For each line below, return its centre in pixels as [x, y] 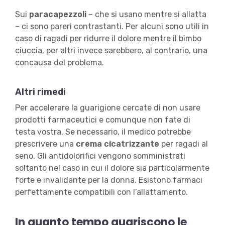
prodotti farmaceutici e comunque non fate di [102, 120]
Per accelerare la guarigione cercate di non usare [107, 108]
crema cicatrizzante [118, 144]
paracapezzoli [58, 15]
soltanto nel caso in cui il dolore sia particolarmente [112, 168]
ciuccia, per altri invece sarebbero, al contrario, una [111, 51]
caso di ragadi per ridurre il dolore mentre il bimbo [108, 39]
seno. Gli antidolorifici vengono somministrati [100, 156]
